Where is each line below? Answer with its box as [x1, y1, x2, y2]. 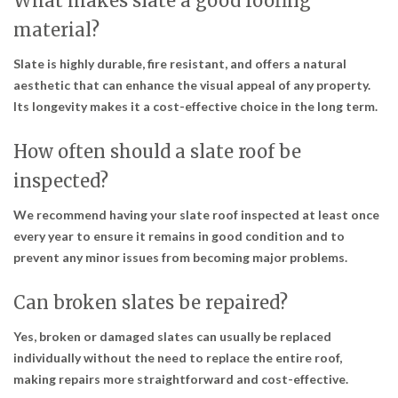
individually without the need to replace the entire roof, [13, 350, 342, 366]
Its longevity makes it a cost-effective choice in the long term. [13, 99, 378, 115]
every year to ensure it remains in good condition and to [13, 228, 345, 244]
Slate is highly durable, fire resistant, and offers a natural [13, 56, 346, 72]
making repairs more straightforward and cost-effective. [13, 371, 348, 387]
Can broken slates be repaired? [13, 291, 288, 314]
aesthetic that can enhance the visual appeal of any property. [13, 77, 370, 93]
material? [13, 19, 99, 42]
